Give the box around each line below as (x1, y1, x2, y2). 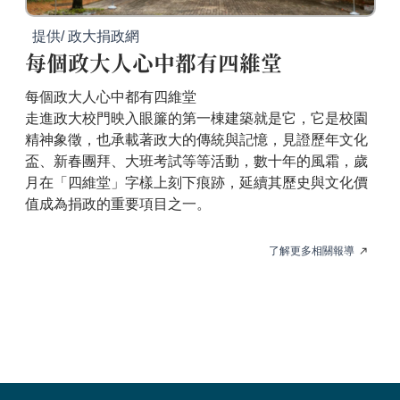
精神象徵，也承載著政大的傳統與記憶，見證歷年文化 (24, 131, 368, 147)
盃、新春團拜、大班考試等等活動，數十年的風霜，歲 (24, 153, 368, 169)
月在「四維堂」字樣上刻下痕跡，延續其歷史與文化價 (24, 174, 368, 190)
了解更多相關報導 (268, 244, 354, 257)
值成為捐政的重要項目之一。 (24, 196, 211, 212)
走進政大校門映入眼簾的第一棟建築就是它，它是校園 (24, 110, 368, 126)
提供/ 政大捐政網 (31, 28, 139, 44)
